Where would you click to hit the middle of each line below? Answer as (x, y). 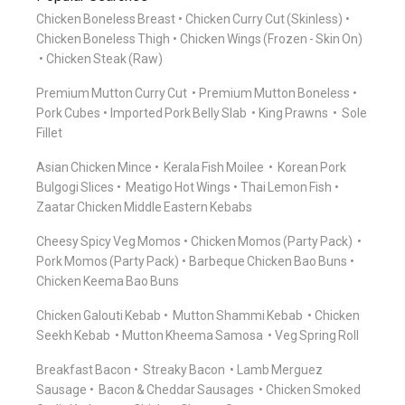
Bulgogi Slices (75, 188)
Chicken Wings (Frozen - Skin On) (271, 39)
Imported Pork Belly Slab (179, 113)
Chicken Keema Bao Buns (108, 282)
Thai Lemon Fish (286, 188)
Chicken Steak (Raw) (104, 59)
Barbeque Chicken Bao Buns (268, 262)
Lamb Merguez (280, 370)
